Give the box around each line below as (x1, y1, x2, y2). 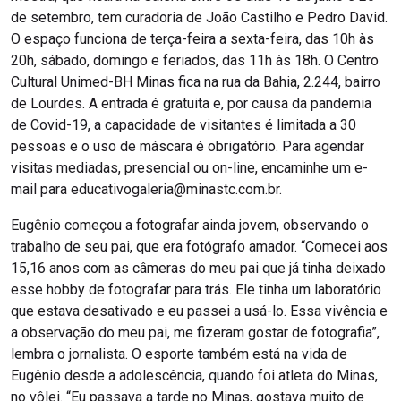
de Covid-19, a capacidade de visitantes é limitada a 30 (11, 116, 356, 134)
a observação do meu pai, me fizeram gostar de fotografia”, (11, 324, 380, 342)
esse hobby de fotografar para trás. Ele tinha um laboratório (11, 281, 381, 299)
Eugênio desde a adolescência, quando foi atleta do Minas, (11, 367, 378, 385)
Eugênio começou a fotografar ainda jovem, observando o (11, 217, 369, 235)
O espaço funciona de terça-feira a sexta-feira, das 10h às (11, 30, 374, 48)
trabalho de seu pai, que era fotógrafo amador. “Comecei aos (11, 238, 388, 256)
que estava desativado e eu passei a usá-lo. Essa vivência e (11, 303, 388, 320)
